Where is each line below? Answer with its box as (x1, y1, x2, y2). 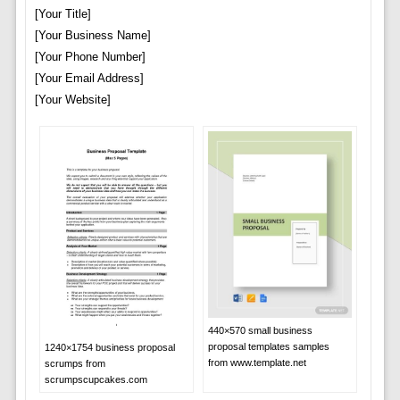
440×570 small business (207, 324, 312, 336)
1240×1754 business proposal (44, 341, 175, 353)
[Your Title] (34, 7, 91, 21)
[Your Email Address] (34, 71, 144, 86)
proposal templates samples (207, 340, 329, 352)
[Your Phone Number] (34, 50, 146, 64)
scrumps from (44, 357, 105, 369)
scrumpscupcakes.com (44, 373, 147, 385)
